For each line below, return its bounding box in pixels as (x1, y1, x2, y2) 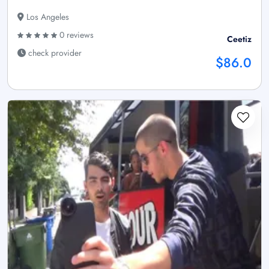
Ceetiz (227, 33, 252, 46)
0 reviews (57, 29, 94, 41)
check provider (26, 47, 82, 59)
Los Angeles (24, 11, 69, 23)
